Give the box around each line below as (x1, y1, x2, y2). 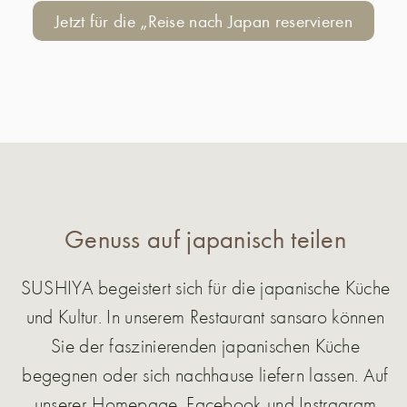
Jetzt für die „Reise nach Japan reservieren (55, 8, 352, 33)
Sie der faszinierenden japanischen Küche (51, 332, 360, 358)
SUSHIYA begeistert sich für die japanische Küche (20, 273, 391, 300)
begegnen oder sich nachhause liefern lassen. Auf (22, 361, 389, 387)
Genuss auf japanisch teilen (64, 221, 347, 255)
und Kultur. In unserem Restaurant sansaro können (25, 303, 385, 329)
